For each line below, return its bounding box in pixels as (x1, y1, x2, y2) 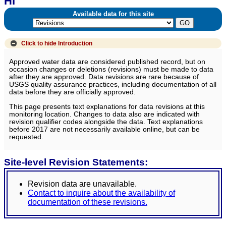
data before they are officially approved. (9, 88, 136, 96)
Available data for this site (68, 10, 158, 18)
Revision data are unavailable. (28, 179, 137, 188)
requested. (9, 133, 43, 141)
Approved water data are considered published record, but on (9, 58, 205, 66)
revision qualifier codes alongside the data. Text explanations (9, 118, 203, 126)
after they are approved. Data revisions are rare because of (9, 73, 199, 81)
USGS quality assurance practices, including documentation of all (9, 81, 216, 89)
